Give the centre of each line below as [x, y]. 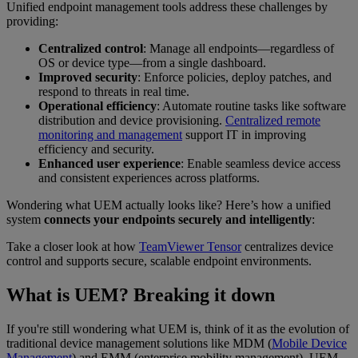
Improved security [88, 78]
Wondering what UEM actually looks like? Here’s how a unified [169, 205]
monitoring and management [110, 135]
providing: [32, 22]
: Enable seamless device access [261, 164]
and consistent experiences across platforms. [149, 178]
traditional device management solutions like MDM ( [139, 344]
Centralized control [91, 49]
